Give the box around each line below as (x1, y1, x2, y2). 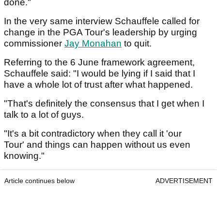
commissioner (4, 38, 64, 48)
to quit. (122, 38, 154, 48)
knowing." (4, 151, 45, 161)
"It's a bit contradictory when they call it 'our (4, 128, 182, 139)
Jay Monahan (64, 38, 122, 48)
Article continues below (4, 177, 75, 185)
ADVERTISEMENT (155, 177, 213, 185)
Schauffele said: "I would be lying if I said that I (4, 68, 195, 78)
